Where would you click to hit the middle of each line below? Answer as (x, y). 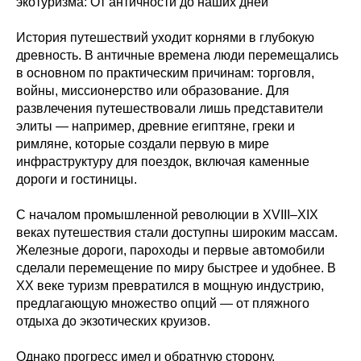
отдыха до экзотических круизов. (113, 321)
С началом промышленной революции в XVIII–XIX (167, 215)
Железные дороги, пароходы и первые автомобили (170, 250)
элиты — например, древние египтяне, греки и (156, 126)
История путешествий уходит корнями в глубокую (165, 37)
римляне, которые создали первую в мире (143, 144)
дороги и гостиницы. (77, 179)
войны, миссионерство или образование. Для (153, 91)
